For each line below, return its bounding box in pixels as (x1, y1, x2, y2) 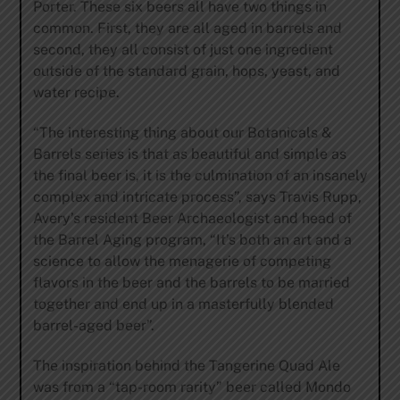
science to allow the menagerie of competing (32, 252, 331, 270)
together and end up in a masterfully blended (32, 295, 334, 312)
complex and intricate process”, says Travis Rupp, (32, 187, 362, 205)
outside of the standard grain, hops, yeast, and (32, 62, 340, 79)
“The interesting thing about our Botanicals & (32, 123, 331, 141)
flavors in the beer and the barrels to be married (32, 273, 350, 291)
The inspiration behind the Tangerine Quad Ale (32, 356, 340, 374)
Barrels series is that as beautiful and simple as (32, 145, 346, 162)
